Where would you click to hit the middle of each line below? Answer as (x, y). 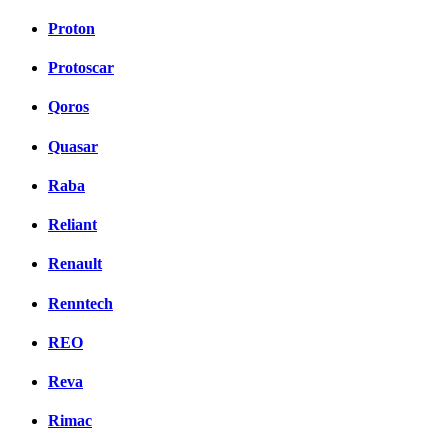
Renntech (80, 303)
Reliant (72, 225)
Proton (71, 28)
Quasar (73, 146)
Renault (75, 264)
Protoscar (81, 67)
